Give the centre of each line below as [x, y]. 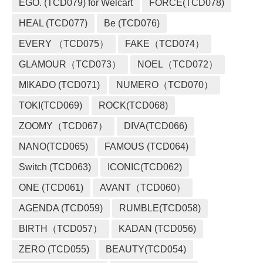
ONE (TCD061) [51, 188]
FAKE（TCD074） [165, 44]
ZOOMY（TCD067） [63, 126]
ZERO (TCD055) [54, 249]
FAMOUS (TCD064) [146, 146]
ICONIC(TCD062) [145, 167]
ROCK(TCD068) [133, 105]
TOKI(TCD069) [50, 105]
